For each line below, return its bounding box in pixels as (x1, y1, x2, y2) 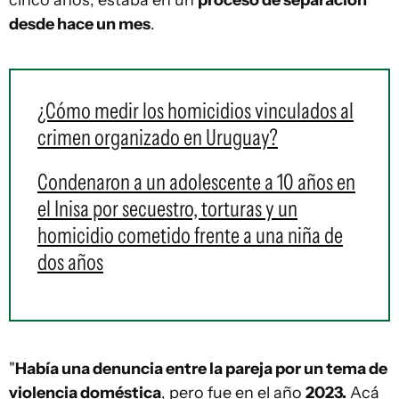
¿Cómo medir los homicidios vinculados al (37, 97, 354, 125)
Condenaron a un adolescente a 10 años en (37, 168, 355, 196)
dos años (37, 248, 103, 276)
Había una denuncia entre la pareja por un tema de (15, 359, 387, 379)
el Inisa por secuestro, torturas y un (37, 195, 297, 223)
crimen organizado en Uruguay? (37, 124, 278, 151)
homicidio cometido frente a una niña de (37, 222, 343, 249)
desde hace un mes (9, 14, 151, 35)
